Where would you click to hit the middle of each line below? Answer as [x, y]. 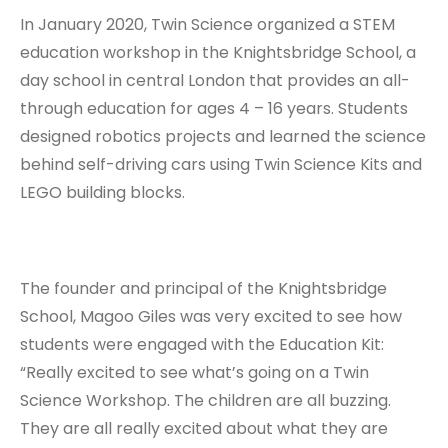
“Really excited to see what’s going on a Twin [194, 373]
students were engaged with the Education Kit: [202, 345]
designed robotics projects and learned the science [223, 137]
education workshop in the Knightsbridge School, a [218, 53]
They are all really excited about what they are [204, 429]
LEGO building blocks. [102, 193]
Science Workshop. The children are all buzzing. [205, 401]
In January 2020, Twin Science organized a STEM [207, 25]
